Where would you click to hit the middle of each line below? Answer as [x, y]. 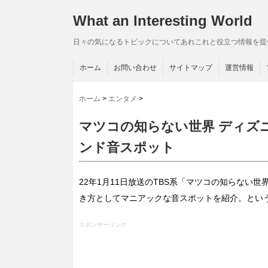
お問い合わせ [135, 68]
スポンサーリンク [103, 224]
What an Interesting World [163, 21]
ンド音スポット [127, 147]
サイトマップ [191, 68]
